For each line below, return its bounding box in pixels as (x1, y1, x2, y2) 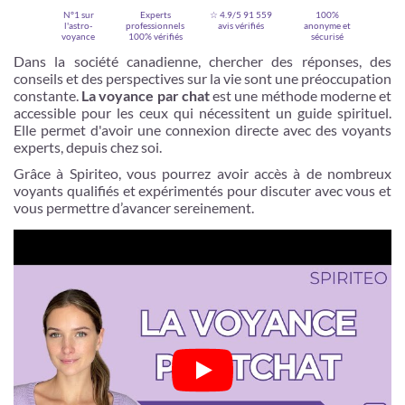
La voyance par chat (81, 87, 210, 104)
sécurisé (310, 31, 344, 42)
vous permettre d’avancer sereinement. (14, 199, 254, 216)
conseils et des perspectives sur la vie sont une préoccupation (14, 70, 391, 87)
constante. (14, 87, 82, 104)
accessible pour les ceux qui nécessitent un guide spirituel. (14, 104, 391, 121)
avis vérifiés (218, 20, 264, 31)
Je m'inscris (166, 227, 240, 245)
